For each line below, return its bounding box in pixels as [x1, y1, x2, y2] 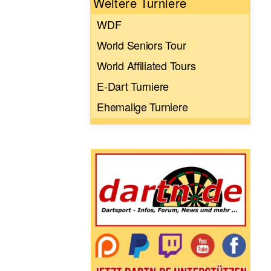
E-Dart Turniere [97, 78, 169, 94]
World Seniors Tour [97, 37, 186, 53]
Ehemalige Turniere [97, 99, 188, 115]
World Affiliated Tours [97, 57, 196, 74]
